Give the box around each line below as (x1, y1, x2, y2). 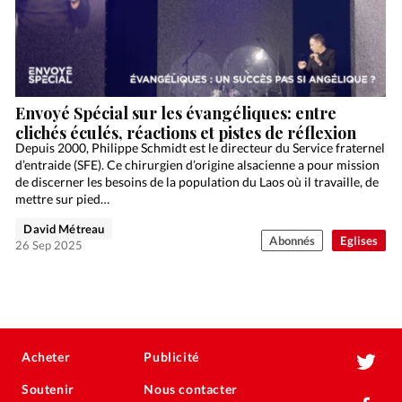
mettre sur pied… (15, 190, 110, 206)
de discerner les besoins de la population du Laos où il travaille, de (15, 173, 380, 189)
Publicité (144, 349, 199, 365)
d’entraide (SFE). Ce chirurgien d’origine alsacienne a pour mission (15, 156, 380, 172)
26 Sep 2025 (15, 237, 83, 252)
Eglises (340, 232, 379, 248)
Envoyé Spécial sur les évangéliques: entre (15, 101, 337, 124)
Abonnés (269, 232, 316, 248)
